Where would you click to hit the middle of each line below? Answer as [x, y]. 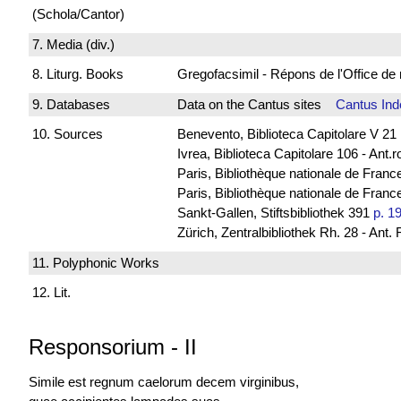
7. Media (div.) [73, 44]
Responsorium [97, 347]
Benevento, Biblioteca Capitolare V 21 [286, 134]
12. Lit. [51, 293]
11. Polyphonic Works [96, 262]
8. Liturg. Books [78, 74]
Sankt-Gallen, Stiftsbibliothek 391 [275, 213]
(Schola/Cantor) [78, 14]
